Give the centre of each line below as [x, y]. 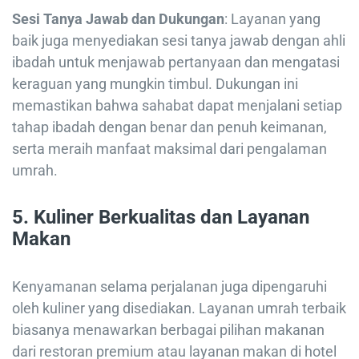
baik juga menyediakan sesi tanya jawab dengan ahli [179, 40]
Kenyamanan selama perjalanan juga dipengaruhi [169, 286]
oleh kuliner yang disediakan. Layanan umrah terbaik [179, 308]
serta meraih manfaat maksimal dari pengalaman [169, 148]
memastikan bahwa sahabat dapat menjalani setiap [177, 105]
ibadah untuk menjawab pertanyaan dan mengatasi [176, 62]
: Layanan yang [272, 18]
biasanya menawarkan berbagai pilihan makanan [168, 329]
